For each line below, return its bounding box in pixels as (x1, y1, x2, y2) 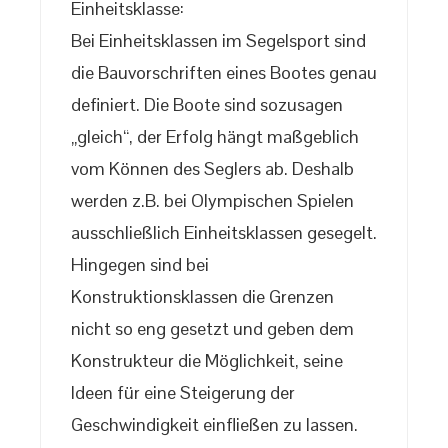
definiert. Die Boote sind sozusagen (71, 93, 343, 117)
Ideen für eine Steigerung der (71, 381, 295, 405)
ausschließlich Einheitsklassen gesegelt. (71, 221, 377, 245)
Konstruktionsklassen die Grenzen (71, 285, 334, 309)
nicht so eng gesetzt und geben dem (71, 317, 354, 341)
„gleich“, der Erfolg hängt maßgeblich (71, 125, 359, 149)
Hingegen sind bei (71, 253, 209, 277)
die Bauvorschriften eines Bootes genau (71, 61, 377, 85)
